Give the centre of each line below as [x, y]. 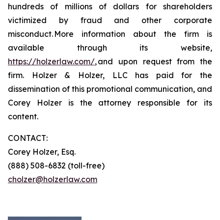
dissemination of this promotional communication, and [110, 89]
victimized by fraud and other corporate [110, 20]
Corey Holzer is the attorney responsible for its [110, 103]
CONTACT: [28, 138]
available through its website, [110, 48]
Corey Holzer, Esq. [42, 152]
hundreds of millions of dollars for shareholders [110, 6]
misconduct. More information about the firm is [110, 34]
